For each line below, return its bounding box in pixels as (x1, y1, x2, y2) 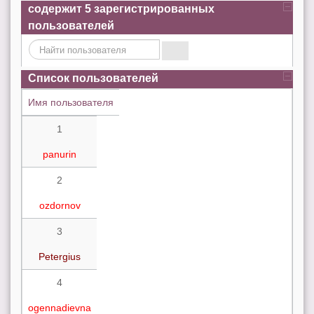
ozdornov (39, 199, 81, 211)
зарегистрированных (91, 3, 214, 15)
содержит (28, 3, 85, 15)
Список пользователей (28, 72, 158, 85)
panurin (43, 148, 76, 160)
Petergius (39, 250, 81, 262)
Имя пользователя (28, 96, 114, 108)
